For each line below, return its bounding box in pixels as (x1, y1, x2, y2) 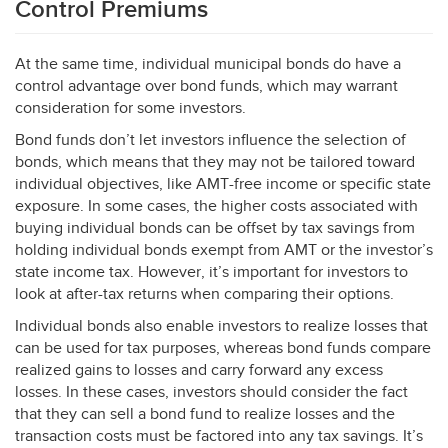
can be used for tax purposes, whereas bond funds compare (15, 339, 431, 358)
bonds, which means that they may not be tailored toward (15, 153, 415, 172)
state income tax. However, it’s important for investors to (15, 263, 408, 282)
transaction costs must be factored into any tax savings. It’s (15, 427, 423, 446)
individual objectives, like (15, 175, 196, 194)
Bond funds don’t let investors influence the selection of (15, 131, 406, 150)
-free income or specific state (229, 175, 431, 194)
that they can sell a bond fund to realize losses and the (15, 405, 395, 424)
